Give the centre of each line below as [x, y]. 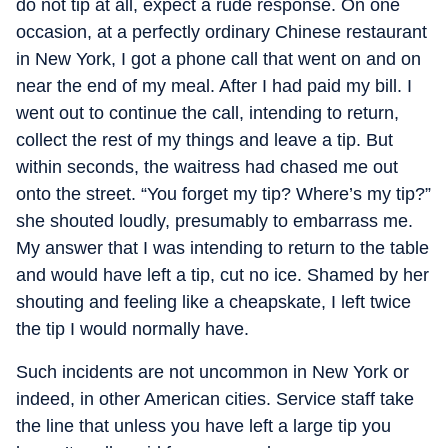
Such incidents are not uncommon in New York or [212, 371]
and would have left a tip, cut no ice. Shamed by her [222, 274]
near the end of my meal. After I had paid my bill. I [214, 85]
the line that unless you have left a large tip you [203, 425]
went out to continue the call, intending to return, [207, 112]
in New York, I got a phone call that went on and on [218, 58]
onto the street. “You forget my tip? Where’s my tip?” [223, 193]
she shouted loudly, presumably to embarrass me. [214, 220]
